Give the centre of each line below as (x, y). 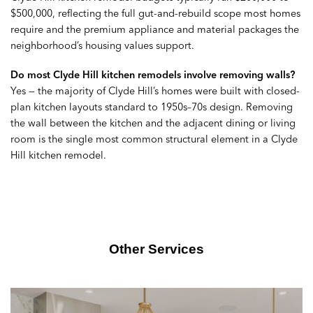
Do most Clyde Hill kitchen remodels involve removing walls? (153, 74)
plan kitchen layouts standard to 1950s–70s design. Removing (152, 107)
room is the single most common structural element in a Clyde (154, 139)
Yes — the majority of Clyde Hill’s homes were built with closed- (155, 90)
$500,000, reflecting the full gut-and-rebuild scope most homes (155, 13)
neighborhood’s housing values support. (102, 45)
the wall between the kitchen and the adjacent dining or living (153, 123)
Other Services (156, 249)
